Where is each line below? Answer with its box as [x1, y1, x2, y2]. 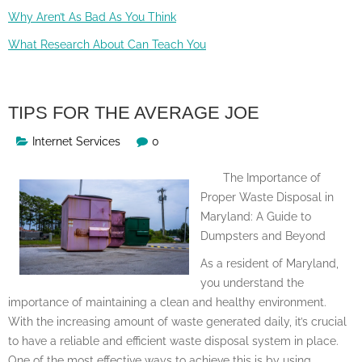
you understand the [200, 276, 304, 289]
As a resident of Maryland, [200, 256, 339, 270]
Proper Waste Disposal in [200, 190, 334, 204]
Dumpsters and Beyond [200, 229, 326, 242]
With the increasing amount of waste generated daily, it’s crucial [8, 314, 347, 328]
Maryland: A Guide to [200, 209, 311, 223]
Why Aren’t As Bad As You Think [8, 10, 176, 23]
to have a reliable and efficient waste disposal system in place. [8, 334, 339, 347]
